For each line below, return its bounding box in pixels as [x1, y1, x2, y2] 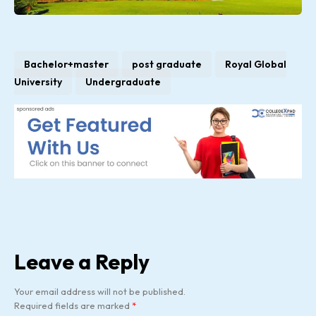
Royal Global [225, 57, 286, 71]
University [14, 75, 62, 88]
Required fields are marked [14, 300, 132, 311]
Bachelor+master [24, 57, 109, 71]
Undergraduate [85, 75, 161, 88]
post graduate [132, 57, 202, 71]
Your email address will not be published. [14, 286, 186, 297]
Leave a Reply [14, 248, 150, 275]
